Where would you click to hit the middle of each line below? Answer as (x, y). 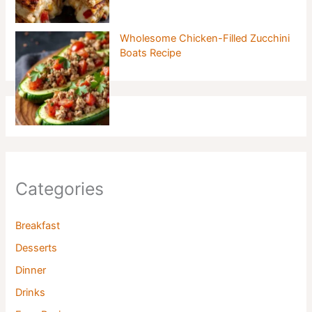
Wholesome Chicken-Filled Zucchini (205, 38)
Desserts (37, 248)
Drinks (31, 292)
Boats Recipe (151, 53)
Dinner (31, 270)
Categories (60, 189)
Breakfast (38, 225)
